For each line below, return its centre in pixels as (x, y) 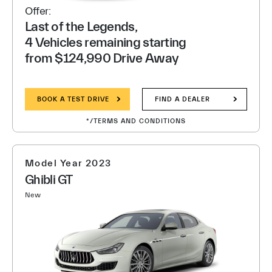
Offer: (38, 11)
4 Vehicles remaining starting (106, 43)
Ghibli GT (49, 180)
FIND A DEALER (182, 99)
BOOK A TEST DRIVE (73, 99)
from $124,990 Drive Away (102, 59)
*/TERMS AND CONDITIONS (136, 121)
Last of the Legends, (81, 27)
